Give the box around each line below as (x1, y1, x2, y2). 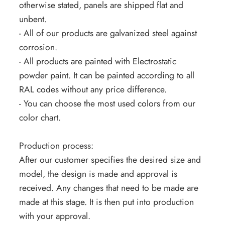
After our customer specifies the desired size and (19, 153, 201, 167)
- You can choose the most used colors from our (19, 97, 195, 110)
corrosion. (19, 41, 57, 54)
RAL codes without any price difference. (19, 83, 167, 96)
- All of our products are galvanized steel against (19, 27, 197, 40)
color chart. (19, 111, 61, 125)
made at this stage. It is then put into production (19, 195, 194, 209)
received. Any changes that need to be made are (19, 181, 198, 195)
